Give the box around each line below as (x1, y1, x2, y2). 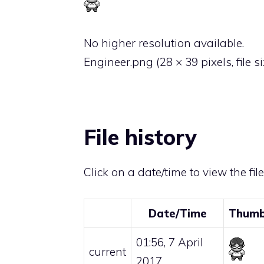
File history (84, 124, 197, 151)
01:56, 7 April (136, 235, 203, 249)
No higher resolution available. (84, 36, 244, 51)
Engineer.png (84, 55, 153, 70)
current (89, 244, 126, 259)
